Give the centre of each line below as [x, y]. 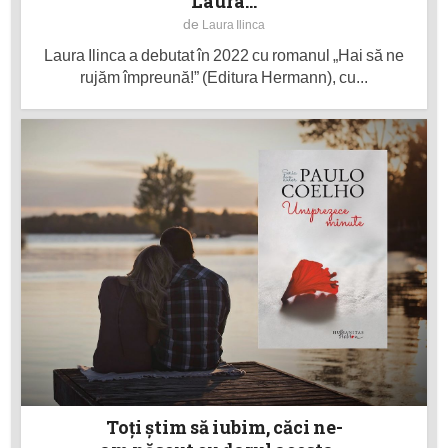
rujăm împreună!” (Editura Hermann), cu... [224, 77]
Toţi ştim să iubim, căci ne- [224, 426]
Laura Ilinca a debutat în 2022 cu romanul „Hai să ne [224, 55]
